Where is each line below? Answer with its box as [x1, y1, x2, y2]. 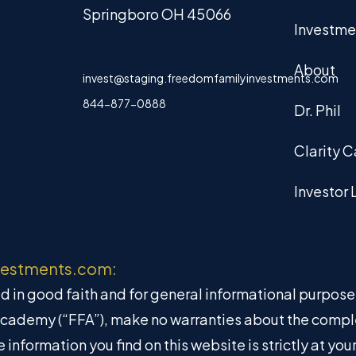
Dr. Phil [294, 100, 342, 119]
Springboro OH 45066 [82, 4, 231, 23]
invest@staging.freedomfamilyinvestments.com [82, 71, 339, 86]
